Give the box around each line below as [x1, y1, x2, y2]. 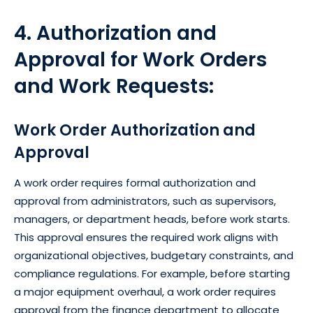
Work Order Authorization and [14, 119, 256, 141]
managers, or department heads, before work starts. [14, 211, 290, 226]
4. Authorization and [14, 19, 217, 47]
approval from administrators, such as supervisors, [14, 193, 276, 208]
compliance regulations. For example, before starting [14, 265, 290, 281]
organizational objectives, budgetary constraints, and [14, 247, 293, 263]
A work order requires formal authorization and [14, 175, 256, 190]
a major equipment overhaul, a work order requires [14, 284, 276, 299]
